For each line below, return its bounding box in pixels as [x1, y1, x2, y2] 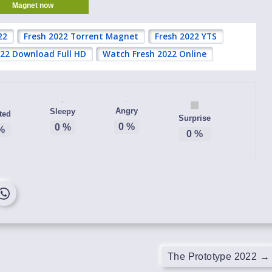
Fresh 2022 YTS [155, 30, 217, 42]
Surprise [178, 114, 211, 123]
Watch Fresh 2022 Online [103, 48, 206, 59]
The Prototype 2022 [167, 251, 260, 262]
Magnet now [12, 1, 53, 10]
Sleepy [50, 107, 76, 116]
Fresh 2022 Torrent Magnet [24, 30, 138, 42]
